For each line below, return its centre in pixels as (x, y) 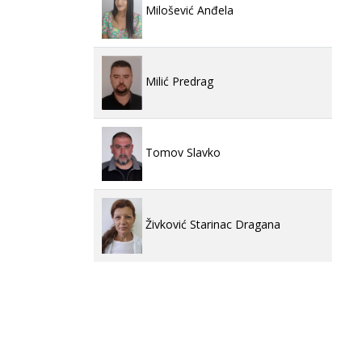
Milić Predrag (178, 82)
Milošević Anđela (188, 11)
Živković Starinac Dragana (211, 225)
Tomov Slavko (181, 153)
